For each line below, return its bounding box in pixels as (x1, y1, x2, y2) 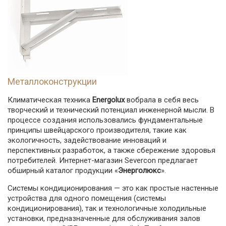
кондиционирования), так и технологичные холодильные (8, 204, 206, 213)
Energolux (92, 95, 125, 104)
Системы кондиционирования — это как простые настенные (8, 184, 218, 193)
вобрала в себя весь (125, 95, 199, 104)
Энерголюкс (118, 166, 161, 175)
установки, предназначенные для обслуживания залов (8, 214, 200, 223)
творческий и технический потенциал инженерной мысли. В (8, 105, 214, 115)
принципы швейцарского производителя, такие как (8, 126, 187, 135)
